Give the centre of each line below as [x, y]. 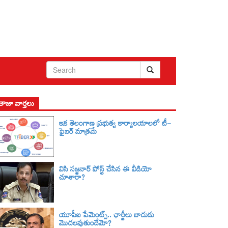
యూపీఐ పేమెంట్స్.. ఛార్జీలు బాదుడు [107, 217]
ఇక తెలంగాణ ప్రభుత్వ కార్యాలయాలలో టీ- [115, 125]
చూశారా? [72, 179]
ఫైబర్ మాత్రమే [78, 134]
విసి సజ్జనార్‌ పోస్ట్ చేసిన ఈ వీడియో [105, 171]
